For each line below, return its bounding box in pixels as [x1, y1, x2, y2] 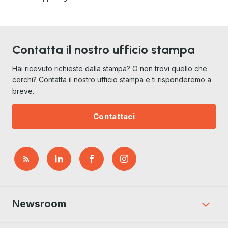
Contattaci [93, 111, 135, 121]
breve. [12, 87, 34, 95]
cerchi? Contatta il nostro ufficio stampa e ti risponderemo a [12, 75, 211, 84]
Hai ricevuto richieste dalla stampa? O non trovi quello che [12, 64, 207, 73]
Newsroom [12, 197, 66, 210]
